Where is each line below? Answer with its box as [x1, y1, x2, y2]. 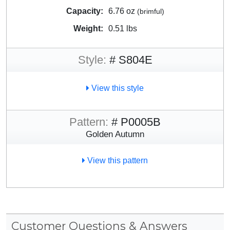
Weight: [73, 24, 103, 33]
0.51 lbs [108, 24, 137, 33]
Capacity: [66, 6, 103, 15]
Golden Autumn [86, 128, 144, 139]
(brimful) [137, 7, 164, 15]
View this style [89, 83, 144, 92]
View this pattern [85, 156, 148, 165]
